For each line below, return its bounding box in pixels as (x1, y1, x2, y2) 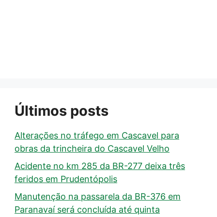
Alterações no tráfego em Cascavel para (15, 130, 179, 141)
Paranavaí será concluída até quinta (15, 204, 160, 215)
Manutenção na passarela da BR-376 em (15, 191, 181, 202)
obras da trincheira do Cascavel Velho (15, 143, 170, 154)
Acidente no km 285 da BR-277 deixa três (15, 161, 185, 171)
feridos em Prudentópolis (15, 174, 117, 185)
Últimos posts (15, 102, 108, 120)
